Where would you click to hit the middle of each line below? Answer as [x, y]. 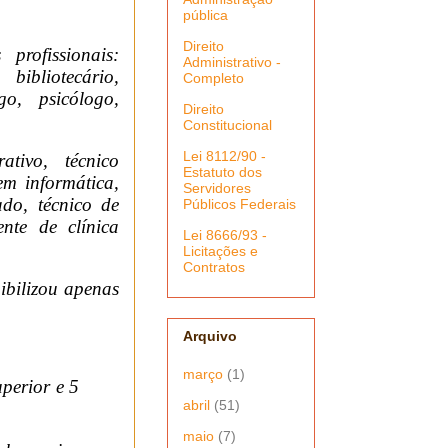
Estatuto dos [222, 172]
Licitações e [220, 251]
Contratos [214, 267]
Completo [213, 78]
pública [205, 15]
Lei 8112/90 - [224, 156]
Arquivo [210, 335]
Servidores [217, 188]
